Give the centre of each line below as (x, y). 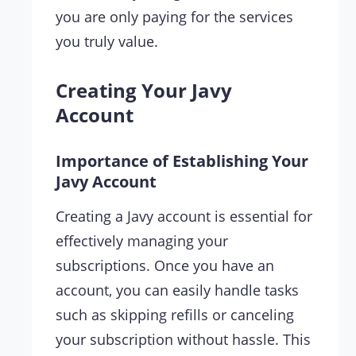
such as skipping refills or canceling (175, 315)
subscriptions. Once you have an (165, 266)
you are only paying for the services (174, 17)
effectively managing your (142, 241)
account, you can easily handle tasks (177, 290)
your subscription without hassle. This (183, 340)
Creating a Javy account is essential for (184, 217)
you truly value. (107, 42)
